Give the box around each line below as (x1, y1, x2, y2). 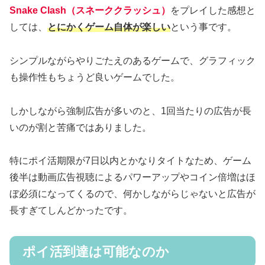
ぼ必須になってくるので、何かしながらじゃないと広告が (9, 189, 256, 199)
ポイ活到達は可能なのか (22, 244, 169, 260)
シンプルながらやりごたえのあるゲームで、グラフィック (9, 55, 256, 66)
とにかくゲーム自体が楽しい (47, 22, 170, 33)
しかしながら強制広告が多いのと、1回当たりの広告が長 (9, 105, 251, 116)
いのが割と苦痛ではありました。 (9, 122, 151, 132)
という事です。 (170, 22, 237, 33)
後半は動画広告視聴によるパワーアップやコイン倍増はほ (9, 172, 256, 183)
